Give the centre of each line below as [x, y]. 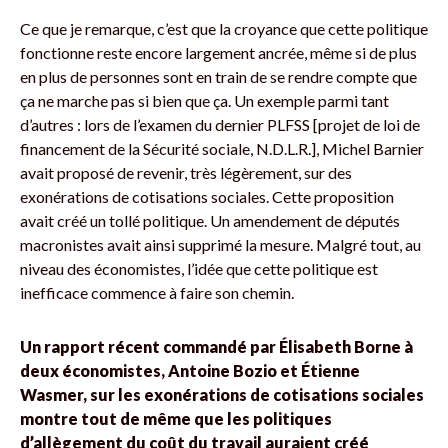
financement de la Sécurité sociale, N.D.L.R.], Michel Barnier [222, 148]
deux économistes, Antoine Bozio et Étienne [190, 370]
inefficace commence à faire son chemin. [157, 292]
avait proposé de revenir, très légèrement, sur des [186, 172]
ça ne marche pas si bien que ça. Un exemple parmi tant [204, 100]
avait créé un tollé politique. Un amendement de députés [210, 220]
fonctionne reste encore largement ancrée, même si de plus [218, 52]
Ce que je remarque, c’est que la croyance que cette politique [224, 28]
